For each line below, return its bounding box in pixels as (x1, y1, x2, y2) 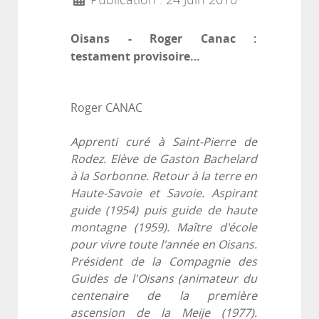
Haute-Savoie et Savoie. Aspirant (70, 187, 257, 201)
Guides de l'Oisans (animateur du (70, 272, 257, 286)
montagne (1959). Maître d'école (70, 221, 257, 235)
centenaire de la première (70, 289, 257, 303)
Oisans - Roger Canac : (70, 31, 257, 47)
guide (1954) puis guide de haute (70, 204, 257, 218)
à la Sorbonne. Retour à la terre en (70, 169, 257, 184)
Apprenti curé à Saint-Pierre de (70, 135, 257, 150)
